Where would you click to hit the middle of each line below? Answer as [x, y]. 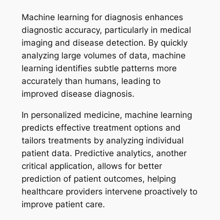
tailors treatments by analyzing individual [102, 140]
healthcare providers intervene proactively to [109, 191]
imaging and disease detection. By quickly [104, 43]
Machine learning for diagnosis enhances [102, 17]
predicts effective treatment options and [101, 127]
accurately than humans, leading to [91, 81]
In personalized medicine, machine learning [107, 115]
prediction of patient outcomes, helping [98, 179]
